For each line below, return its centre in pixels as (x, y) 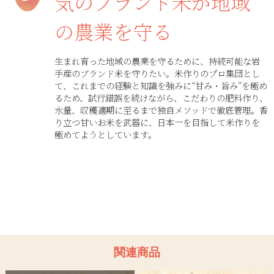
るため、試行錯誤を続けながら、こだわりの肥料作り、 (161, 98)
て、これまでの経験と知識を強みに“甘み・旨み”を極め (161, 86)
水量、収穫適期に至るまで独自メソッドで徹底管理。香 (161, 110)
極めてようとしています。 (106, 135)
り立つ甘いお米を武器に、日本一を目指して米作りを (157, 122)
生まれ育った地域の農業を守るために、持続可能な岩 (157, 61)
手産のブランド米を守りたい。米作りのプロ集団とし (157, 73)
